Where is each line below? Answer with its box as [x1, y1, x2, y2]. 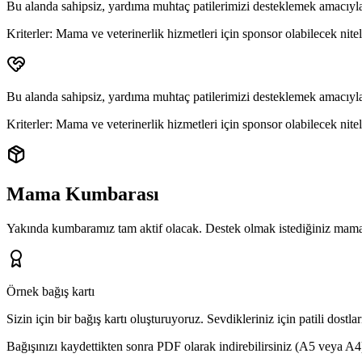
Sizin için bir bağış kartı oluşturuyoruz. [6, 311, 204, 326]
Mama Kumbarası [6, 183, 159, 204]
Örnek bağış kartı [6, 284, 95, 298]
